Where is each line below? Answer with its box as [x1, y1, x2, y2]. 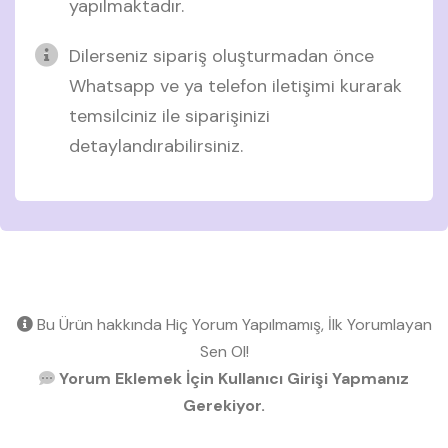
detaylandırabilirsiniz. [69, 133, 243, 158]
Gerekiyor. [183, 394, 265, 416]
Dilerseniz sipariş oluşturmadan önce [69, 43, 374, 68]
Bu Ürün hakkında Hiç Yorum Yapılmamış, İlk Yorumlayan [32, 313, 432, 335]
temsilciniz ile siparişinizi [69, 103, 270, 128]
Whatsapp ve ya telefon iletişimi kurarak [69, 73, 402, 98]
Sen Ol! [199, 340, 249, 362]
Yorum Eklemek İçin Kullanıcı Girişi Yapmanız [55, 367, 409, 389]
